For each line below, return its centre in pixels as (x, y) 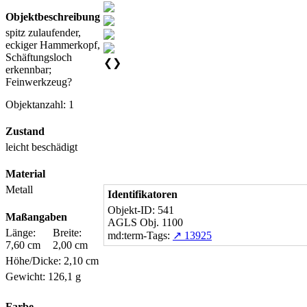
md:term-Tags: (140, 235)
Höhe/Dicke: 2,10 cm (52, 260)
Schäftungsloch (39, 57)
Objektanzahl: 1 (40, 104)
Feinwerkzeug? (39, 82)
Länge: (21, 232)
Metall (19, 190)
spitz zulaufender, (43, 32)
